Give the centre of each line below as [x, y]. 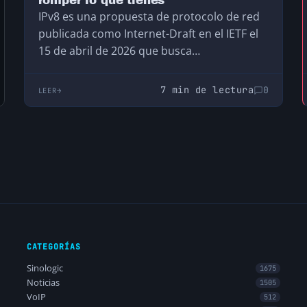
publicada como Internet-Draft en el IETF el [148, 34]
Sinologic [45, 268]
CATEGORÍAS [53, 247]
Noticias [43, 283]
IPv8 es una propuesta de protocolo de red [149, 17]
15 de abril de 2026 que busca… [119, 51]
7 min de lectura [207, 90]
